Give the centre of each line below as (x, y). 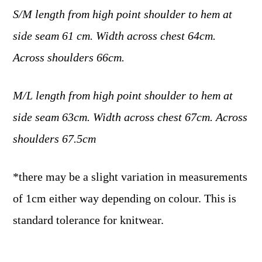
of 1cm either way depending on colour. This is (125, 198)
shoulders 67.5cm (55, 138)
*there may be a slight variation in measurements (130, 176)
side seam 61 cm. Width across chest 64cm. (115, 35)
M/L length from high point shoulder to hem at (123, 95)
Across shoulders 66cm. (69, 57)
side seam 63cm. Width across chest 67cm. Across (130, 117)
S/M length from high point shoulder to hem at (123, 14)
